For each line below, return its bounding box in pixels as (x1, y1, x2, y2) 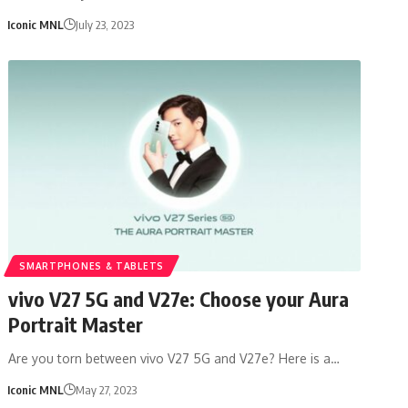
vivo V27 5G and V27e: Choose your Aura (8, 285, 350, 311)
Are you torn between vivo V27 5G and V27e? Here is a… (8, 350, 341, 366)
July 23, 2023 (75, 16, 134, 32)
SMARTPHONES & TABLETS (19, 260, 164, 271)
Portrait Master (8, 311, 144, 337)
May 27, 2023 (75, 382, 137, 397)
